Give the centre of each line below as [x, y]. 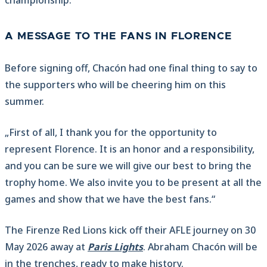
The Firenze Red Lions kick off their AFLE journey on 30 [130, 230]
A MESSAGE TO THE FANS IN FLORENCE [119, 37]
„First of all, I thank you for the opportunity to [111, 133]
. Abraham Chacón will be [200, 247]
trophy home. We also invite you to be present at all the [133, 183]
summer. [24, 102]
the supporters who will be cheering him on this [115, 85]
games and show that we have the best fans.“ [110, 199]
